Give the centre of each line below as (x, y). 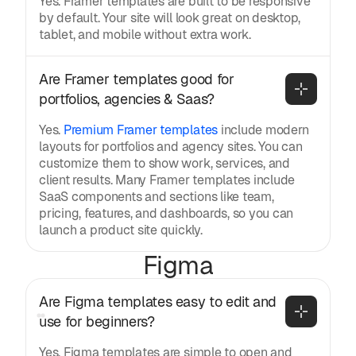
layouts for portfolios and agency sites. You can (171, 146)
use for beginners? (97, 321)
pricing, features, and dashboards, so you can (166, 213)
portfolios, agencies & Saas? (127, 99)
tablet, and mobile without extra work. (145, 34)
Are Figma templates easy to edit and (158, 301)
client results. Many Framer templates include (167, 180)
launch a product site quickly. (121, 230)
